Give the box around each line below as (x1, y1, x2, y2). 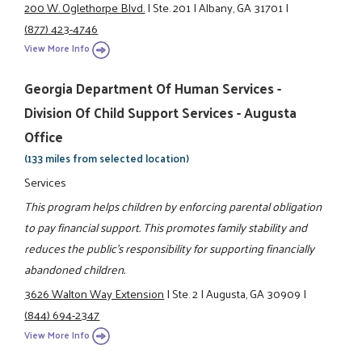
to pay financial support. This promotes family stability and (24, 216, 308, 238)
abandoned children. (24, 258, 126, 280)
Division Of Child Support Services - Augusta (24, 100, 297, 125)
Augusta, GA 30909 (206, 283, 301, 305)
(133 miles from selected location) (24, 149, 190, 168)
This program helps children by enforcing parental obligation (24, 195, 322, 217)
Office (24, 124, 64, 149)
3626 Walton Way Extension (24, 283, 165, 305)
